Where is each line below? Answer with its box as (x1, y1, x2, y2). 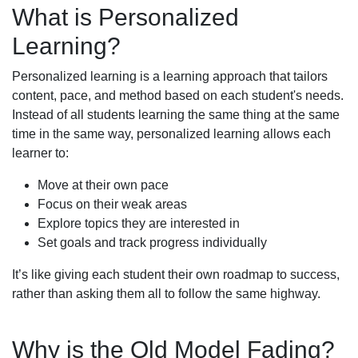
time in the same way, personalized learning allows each (12, 126, 331, 141)
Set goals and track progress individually (38, 235, 267, 249)
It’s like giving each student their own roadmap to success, (12, 267, 340, 281)
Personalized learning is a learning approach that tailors (12, 69, 328, 83)
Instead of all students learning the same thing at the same (12, 107, 340, 121)
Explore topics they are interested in (38, 216, 240, 230)
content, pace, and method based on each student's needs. (12, 88, 344, 102)
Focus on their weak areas (38, 197, 187, 211)
